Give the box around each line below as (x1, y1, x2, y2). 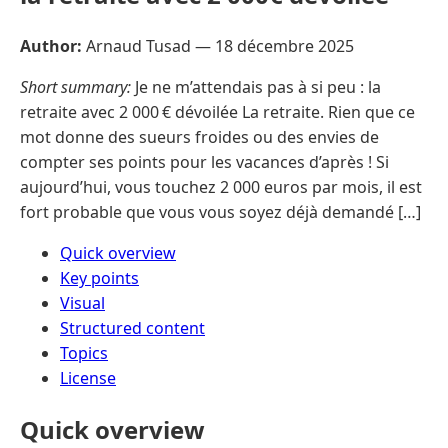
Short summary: (20, 75, 131, 98)
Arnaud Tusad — (82, 34, 215, 57)
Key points (60, 266, 139, 289)
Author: (20, 34, 82, 57)
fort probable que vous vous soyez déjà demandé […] (20, 200, 421, 223)
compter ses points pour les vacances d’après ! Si (20, 150, 389, 173)
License (60, 366, 116, 389)
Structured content (60, 316, 205, 339)
